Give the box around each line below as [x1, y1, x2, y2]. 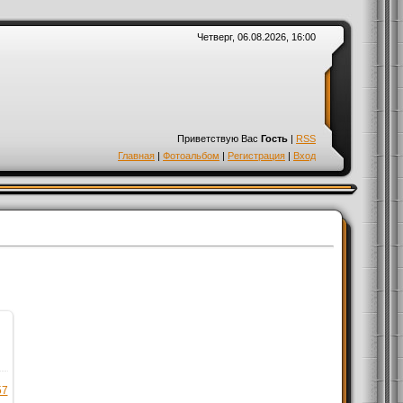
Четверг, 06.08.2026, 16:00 [197, 31, 316, 42]
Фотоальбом [163, 150, 219, 161]
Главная [118, 150, 155, 161]
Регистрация [228, 150, 285, 161]
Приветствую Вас [177, 133, 258, 144]
